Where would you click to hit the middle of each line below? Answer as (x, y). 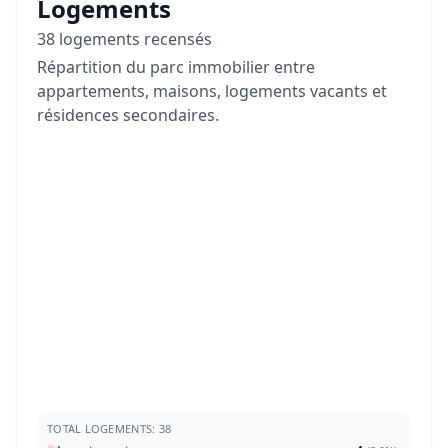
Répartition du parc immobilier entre (176, 67)
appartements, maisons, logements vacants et (212, 91)
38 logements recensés (124, 39)
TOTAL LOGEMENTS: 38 (109, 429)
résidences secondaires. (128, 115)
